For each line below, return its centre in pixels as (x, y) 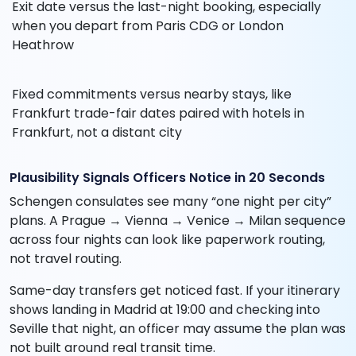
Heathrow (43, 45)
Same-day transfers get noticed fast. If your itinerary (175, 291)
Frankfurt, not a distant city (97, 133)
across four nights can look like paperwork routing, (167, 240)
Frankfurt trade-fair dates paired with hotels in (158, 114)
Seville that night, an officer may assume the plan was (178, 329)
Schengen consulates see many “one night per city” (170, 202)
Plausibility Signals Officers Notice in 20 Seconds (167, 178)
